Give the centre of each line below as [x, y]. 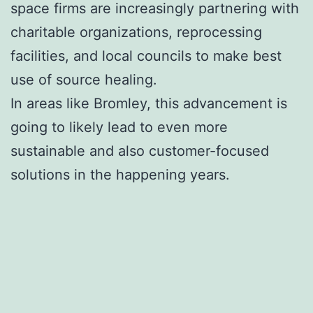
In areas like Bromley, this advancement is [149, 103]
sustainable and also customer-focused [140, 151]
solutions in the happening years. [120, 174]
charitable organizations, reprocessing [136, 32]
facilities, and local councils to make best [146, 56]
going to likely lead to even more [119, 127]
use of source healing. [84, 79]
